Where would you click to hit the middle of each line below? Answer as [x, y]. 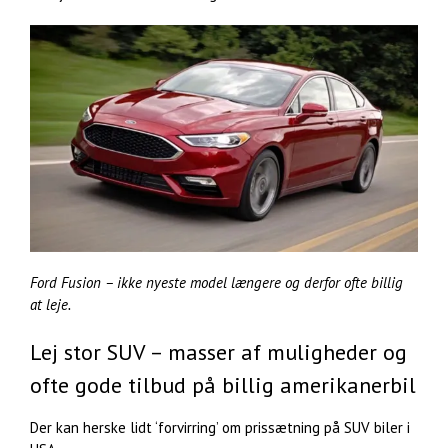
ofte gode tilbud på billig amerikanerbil [223, 384]
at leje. [50, 304]
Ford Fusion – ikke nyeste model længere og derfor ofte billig [216, 282]
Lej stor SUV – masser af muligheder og [218, 351]
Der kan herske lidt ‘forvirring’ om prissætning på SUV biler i [220, 428]
